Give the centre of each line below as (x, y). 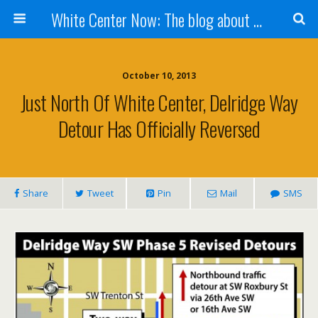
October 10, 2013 (159, 76)
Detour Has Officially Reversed (159, 128)
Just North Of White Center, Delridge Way (159, 102)
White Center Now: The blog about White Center (257, 19)
